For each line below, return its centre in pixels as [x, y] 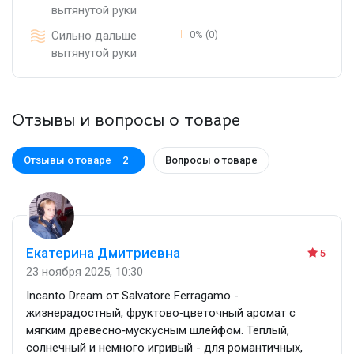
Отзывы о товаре [68, 160]
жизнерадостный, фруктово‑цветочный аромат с [161, 313]
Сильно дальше [94, 35]
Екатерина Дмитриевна [103, 252]
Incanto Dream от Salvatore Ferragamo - [132, 295]
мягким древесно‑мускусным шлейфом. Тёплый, [158, 330]
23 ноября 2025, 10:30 [85, 271]
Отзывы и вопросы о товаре [126, 120]
